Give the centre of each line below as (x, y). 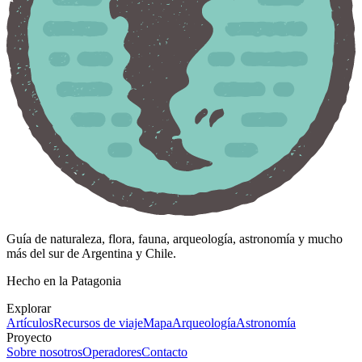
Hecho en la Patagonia (64, 281)
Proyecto (29, 338)
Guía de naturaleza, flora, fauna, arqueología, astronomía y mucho (175, 239)
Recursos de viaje (98, 323)
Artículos (30, 323)
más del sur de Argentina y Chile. (91, 254)
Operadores (112, 352)
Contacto (164, 352)
